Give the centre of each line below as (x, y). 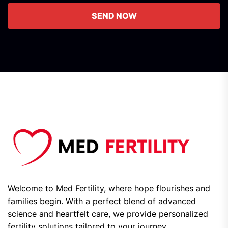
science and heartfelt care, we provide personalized (108, 213)
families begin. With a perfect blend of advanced (102, 201)
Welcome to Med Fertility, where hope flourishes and (109, 188)
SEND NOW (114, 16)
